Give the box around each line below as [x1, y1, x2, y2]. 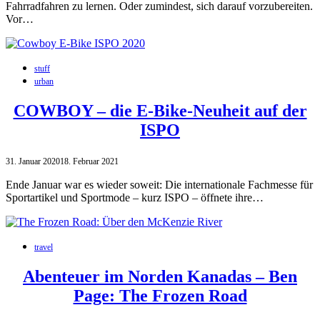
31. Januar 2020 [6, 156, 60, 166]
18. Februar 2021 [60, 156, 119, 166]
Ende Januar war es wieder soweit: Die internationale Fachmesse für [6, 179, 313, 191]
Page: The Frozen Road [73, 286, 247, 305]
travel [34, 242, 53, 252]
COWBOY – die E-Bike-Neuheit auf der [13, 101, 307, 121]
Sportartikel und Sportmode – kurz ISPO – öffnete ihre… [6, 191, 264, 204]
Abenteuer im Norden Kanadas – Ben [23, 266, 297, 286]
